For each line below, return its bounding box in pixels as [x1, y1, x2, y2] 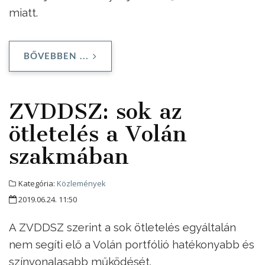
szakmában [9, 143, 129, 169]
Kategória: [17, 177, 57, 189]
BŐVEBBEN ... [24, 51, 89, 61]
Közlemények [57, 177, 106, 189]
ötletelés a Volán [9, 120, 187, 147]
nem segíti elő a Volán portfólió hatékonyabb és [9, 237, 254, 251]
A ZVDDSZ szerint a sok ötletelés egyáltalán [9, 220, 236, 234]
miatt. [9, 5, 41, 19]
